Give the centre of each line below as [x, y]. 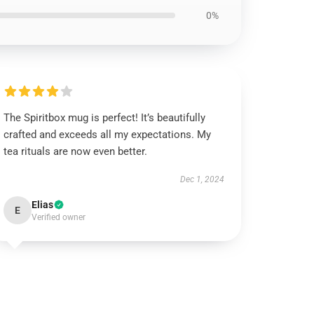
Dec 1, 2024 [202, 179]
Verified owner [59, 217]
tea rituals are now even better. [76, 151]
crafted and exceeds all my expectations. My [108, 135]
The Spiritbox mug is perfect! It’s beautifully [105, 118]
